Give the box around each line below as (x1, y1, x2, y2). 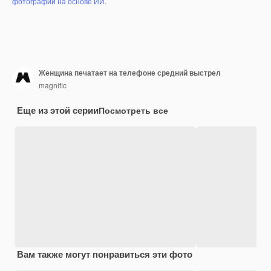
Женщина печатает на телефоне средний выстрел (39, 67, 221, 79)
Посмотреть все (99, 103, 168, 116)
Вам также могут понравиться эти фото (17, 247, 192, 261)
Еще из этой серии (17, 103, 99, 117)
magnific (39, 80, 67, 91)
